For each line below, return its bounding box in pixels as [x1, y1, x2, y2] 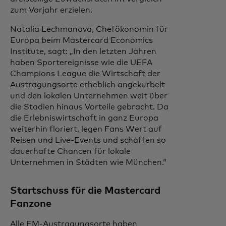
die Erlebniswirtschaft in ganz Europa [10, 114, 158, 122]
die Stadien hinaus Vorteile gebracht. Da [10, 103, 168, 111]
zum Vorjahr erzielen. [10, 6, 96, 14]
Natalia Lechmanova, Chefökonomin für [10, 25, 168, 33]
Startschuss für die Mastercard [10, 186, 160, 196]
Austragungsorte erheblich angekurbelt [10, 81, 165, 89]
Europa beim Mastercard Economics [10, 36, 153, 44]
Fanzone [10, 199, 51, 209]
